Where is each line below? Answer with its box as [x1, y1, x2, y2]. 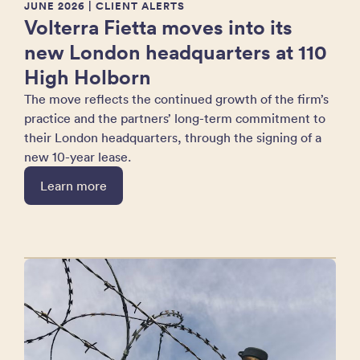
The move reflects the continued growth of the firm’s [24, 91, 329, 107]
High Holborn [24, 63, 151, 90]
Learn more [40, 178, 107, 194]
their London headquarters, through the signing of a [24, 129, 321, 145]
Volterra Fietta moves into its [24, 14, 292, 40]
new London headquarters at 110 [24, 39, 327, 65]
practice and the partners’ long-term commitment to [24, 110, 325, 126]
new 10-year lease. [24, 149, 131, 165]
